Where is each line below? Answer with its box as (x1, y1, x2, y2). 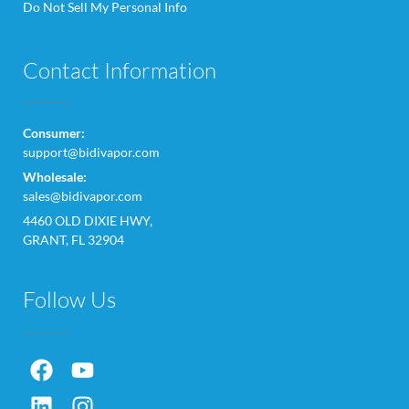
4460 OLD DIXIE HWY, (23, 212, 152, 228)
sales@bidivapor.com (23, 187, 142, 204)
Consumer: (23, 124, 85, 141)
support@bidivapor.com (23, 143, 160, 160)
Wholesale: (23, 168, 87, 184)
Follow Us (23, 285, 116, 313)
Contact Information (23, 56, 216, 84)
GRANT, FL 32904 (23, 231, 124, 247)
